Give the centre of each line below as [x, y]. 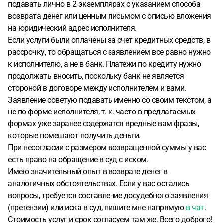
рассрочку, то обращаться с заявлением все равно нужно [109, 52]
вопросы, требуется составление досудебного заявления [108, 195]
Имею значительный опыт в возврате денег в [88, 171]
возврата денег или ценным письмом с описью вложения [110, 16]
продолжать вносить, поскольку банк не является [96, 76]
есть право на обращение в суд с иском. [78, 160]
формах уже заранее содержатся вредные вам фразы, [103, 124]
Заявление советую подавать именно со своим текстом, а [110, 100]
